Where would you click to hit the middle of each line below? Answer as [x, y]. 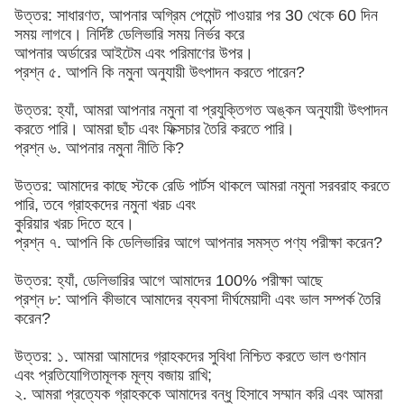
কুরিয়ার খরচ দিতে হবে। [74, 224]
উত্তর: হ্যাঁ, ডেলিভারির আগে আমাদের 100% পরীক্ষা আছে [169, 280]
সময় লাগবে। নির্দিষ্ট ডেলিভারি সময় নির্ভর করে [129, 34]
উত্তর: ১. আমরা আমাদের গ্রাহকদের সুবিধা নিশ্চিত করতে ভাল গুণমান [190, 356]
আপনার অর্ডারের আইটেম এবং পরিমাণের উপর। [134, 53]
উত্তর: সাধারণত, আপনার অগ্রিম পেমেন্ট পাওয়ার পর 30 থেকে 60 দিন [196, 15]
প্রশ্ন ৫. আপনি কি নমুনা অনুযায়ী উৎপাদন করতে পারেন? [160, 72]
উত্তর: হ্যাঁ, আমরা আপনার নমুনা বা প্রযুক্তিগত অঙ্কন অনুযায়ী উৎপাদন [201, 110]
